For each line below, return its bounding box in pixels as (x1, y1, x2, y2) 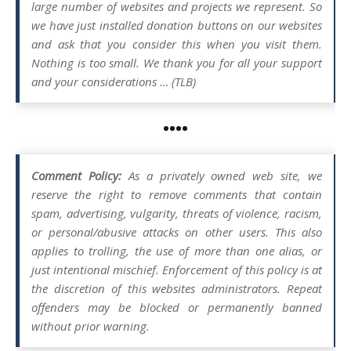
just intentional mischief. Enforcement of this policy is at (31, 261, 322, 277)
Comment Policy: (31, 167, 121, 183)
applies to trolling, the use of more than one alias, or (31, 242, 322, 259)
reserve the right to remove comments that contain (31, 186, 322, 202)
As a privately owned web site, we (121, 167, 322, 183)
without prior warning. (31, 317, 150, 334)
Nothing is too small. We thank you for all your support (31, 54, 322, 71)
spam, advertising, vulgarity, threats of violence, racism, (31, 204, 322, 221)
